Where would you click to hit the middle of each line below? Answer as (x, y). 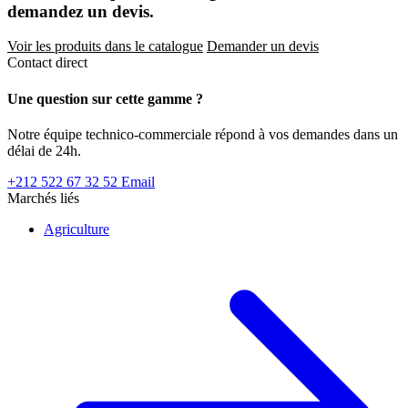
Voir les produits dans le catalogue (105, 46)
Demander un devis (263, 46)
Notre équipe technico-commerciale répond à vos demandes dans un (203, 134)
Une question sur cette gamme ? (105, 98)
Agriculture (76, 229)
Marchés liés (43, 198)
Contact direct (47, 63)
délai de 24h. (44, 150)
